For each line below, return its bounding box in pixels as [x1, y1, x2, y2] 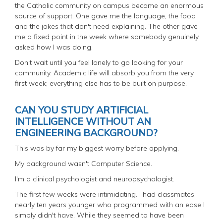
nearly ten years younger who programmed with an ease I [15, 200, 205, 209]
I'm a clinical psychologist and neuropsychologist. [15, 174, 174, 183]
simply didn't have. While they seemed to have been [15, 210, 184, 220]
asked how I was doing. [15, 42, 93, 52]
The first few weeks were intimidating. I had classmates [15, 189, 194, 199]
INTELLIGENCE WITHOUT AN [15, 114, 151, 127]
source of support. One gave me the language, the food [15, 11, 196, 20]
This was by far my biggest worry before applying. [15, 143, 179, 153]
